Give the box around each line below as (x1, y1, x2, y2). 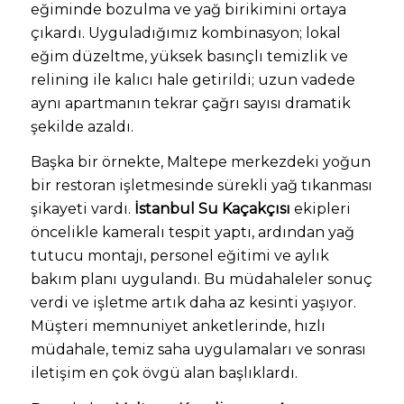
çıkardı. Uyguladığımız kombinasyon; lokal (30, 23, 341, 41)
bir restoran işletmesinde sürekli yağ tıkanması (30, 177, 372, 195)
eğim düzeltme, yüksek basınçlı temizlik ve (30, 47, 348, 65)
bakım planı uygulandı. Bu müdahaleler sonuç (30, 271, 372, 289)
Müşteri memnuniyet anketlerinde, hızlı (30, 317, 326, 335)
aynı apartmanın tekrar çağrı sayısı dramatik (30, 94, 351, 112)
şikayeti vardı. (30, 200, 134, 218)
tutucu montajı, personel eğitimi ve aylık (30, 247, 329, 265)
